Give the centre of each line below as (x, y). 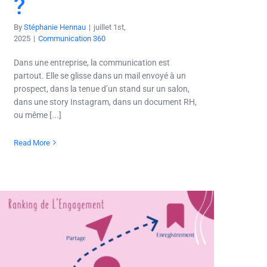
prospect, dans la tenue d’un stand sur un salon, (102, 89)
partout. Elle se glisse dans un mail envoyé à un (100, 75)
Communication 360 (72, 38)
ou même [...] (38, 115)
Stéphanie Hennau (55, 27)
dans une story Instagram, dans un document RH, (105, 102)
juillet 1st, (110, 27)
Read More (32, 142)
